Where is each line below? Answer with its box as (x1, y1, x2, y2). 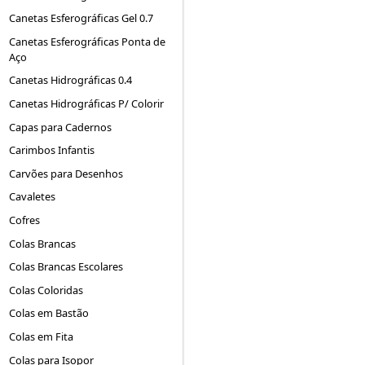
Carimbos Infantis (9, 143, 95, 158)
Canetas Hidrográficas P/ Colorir (9, 95, 165, 111)
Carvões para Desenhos (9, 165, 124, 181)
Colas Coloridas (9, 282, 84, 297)
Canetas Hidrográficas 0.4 (9, 73, 133, 88)
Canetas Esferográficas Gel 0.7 (9, 11, 154, 26)
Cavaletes (9, 189, 56, 204)
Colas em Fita (9, 328, 74, 344)
